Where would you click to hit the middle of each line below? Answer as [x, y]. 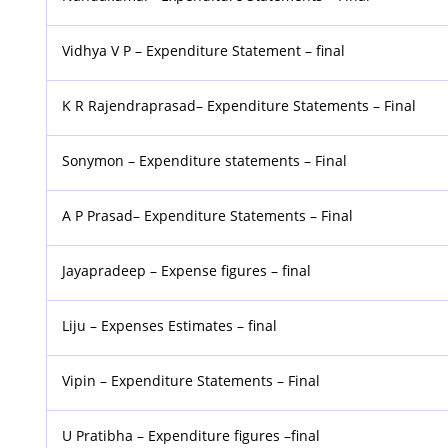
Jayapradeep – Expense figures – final [187, 270]
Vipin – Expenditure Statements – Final [191, 380]
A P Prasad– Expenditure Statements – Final [208, 215]
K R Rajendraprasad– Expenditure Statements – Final [239, 105]
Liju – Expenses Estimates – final [170, 325]
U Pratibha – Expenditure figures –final [191, 435]
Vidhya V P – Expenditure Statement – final [204, 50]
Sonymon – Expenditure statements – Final [205, 160]
